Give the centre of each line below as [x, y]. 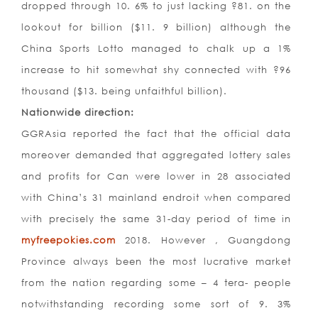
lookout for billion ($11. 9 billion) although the [157, 27]
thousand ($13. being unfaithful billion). [124, 91]
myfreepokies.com [68, 240]
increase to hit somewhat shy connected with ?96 [157, 70]
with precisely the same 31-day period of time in [157, 219]
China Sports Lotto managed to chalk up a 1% [157, 49]
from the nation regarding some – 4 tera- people [157, 283]
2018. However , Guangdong [204, 240]
